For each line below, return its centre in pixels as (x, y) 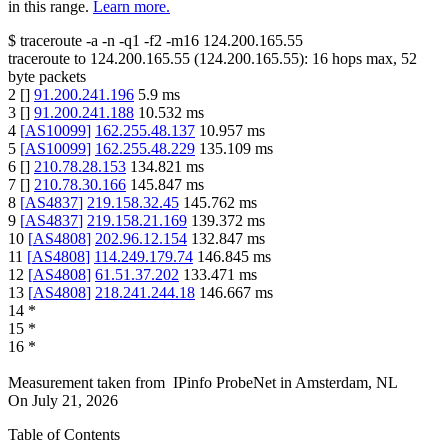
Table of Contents (64, 435)
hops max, (364, 59)
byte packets (47, 77)
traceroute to (47, 59)
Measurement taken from (86, 383)
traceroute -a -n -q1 (80, 41)
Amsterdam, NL (346, 383)
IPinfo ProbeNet (226, 383)
